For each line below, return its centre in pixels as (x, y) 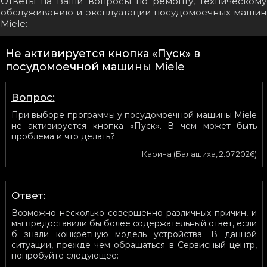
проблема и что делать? (63, 136)
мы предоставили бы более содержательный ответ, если (134, 223)
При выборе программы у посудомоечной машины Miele (134, 115)
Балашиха (196, 154)
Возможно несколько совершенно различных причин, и (134, 213)
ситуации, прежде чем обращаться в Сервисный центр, (134, 245)
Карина (157, 154)
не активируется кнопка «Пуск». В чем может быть (134, 126)
